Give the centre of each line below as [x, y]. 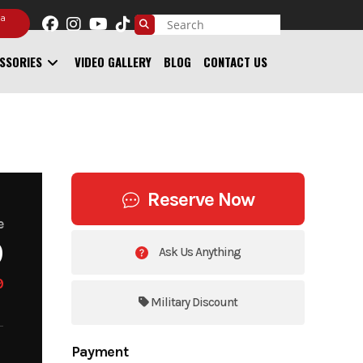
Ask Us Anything [199, 252]
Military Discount [193, 302]
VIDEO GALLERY [113, 62]
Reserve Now [201, 199]
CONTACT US [236, 62]
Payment [100, 351]
